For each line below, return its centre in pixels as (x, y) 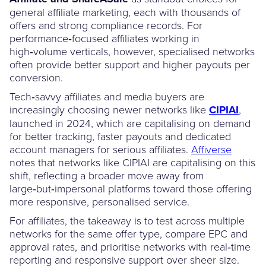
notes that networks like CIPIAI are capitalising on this (132, 162)
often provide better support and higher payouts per (130, 64)
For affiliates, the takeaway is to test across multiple (127, 220)
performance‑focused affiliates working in (104, 38)
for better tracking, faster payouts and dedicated (120, 136)
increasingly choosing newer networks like (109, 109)
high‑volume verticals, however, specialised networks (132, 51)
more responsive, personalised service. (99, 201)
